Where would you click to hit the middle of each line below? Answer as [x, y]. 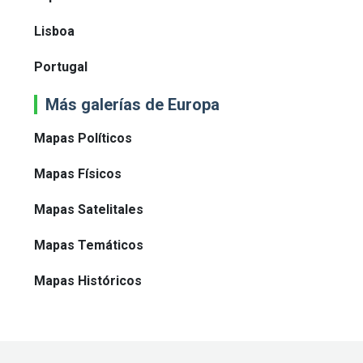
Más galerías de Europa [132, 105]
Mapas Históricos [88, 281]
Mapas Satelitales [89, 210]
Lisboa [54, 32]
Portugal [61, 67]
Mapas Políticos [83, 139]
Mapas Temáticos [89, 246]
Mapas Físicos [78, 174]
